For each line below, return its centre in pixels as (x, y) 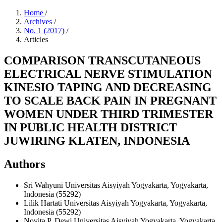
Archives (39, 22)
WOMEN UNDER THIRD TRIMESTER (109, 114)
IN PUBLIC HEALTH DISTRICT (90, 127)
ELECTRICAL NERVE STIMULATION (108, 74)
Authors (25, 164)
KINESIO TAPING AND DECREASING (108, 87)
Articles (36, 39)
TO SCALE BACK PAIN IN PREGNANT (110, 100)
